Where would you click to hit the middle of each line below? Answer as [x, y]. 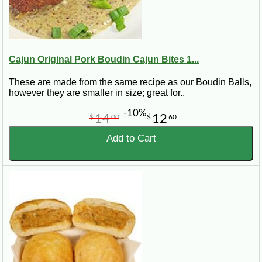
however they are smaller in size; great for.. [97, 93]
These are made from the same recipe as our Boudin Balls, [130, 82]
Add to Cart [131, 139]
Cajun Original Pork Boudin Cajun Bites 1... [104, 59]
